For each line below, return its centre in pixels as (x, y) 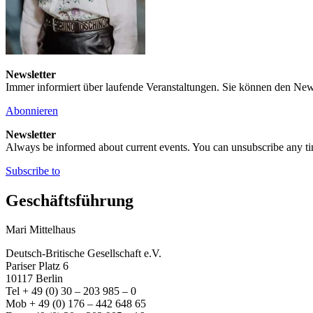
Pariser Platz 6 (37, 266)
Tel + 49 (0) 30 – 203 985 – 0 (71, 291)
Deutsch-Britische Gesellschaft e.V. (83, 254)
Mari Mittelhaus (41, 230)
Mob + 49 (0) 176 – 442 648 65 (76, 304)
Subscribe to (33, 170)
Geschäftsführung (70, 200)
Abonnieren (32, 110)
